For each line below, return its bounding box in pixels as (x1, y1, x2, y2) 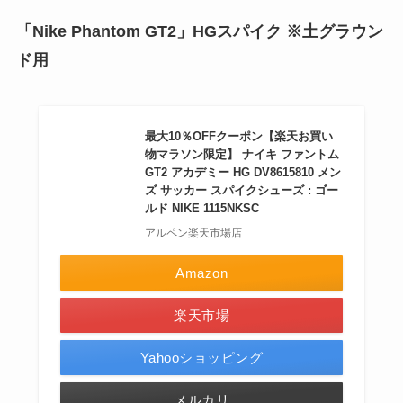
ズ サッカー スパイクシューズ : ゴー (145, 184, 339, 198)
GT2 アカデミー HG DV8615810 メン (145, 166, 342, 180)
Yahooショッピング (139, 350, 264, 366)
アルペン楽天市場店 (145, 227, 243, 240)
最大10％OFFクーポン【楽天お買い (145, 130, 334, 144)
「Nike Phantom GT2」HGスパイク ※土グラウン (15, 22, 383, 40)
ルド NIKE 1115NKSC (145, 201, 260, 216)
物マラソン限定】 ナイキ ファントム (145, 148, 340, 162)
